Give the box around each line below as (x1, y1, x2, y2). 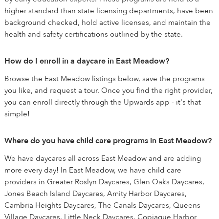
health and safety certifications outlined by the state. (4, 29, 183, 39)
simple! (4, 109, 30, 119)
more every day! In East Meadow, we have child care (4, 165, 181, 175)
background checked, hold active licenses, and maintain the (4, 18, 211, 27)
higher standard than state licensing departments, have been (4, 6, 213, 16)
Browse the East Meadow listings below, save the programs (4, 74, 205, 84)
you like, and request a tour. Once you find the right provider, (4, 86, 213, 95)
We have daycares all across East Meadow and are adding (4, 153, 201, 163)
